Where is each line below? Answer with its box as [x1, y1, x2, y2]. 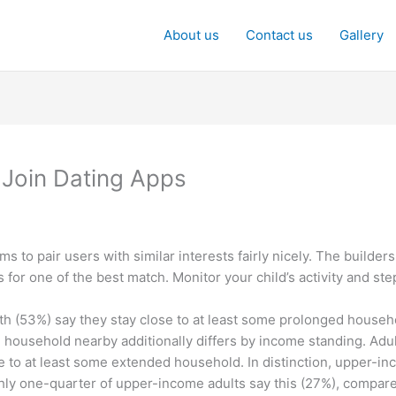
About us [164, 27, 219, 43]
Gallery [339, 27, 384, 43]
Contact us [246, 27, 313, 43]
